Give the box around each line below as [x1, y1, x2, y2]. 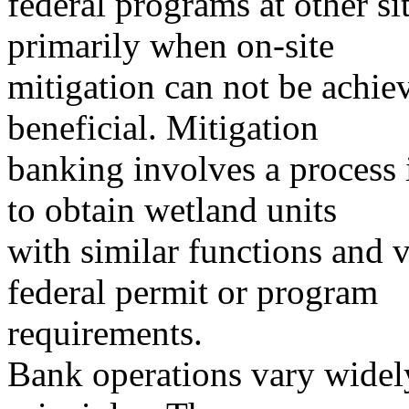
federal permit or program [7, 271, 378, 311]
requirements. [7, 312, 203, 352]
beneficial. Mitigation [7, 107, 319, 147]
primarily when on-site [7, 25, 334, 65]
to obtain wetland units [7, 189, 337, 229]
